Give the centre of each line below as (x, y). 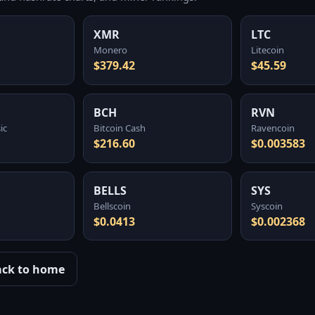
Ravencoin (273, 128)
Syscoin (267, 206)
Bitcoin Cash (120, 128)
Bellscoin (112, 206)
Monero (111, 50)
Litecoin (268, 50)
